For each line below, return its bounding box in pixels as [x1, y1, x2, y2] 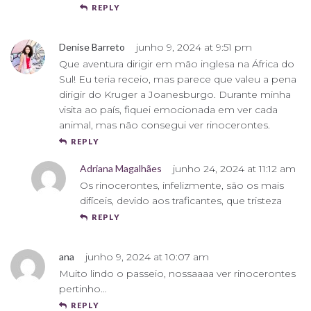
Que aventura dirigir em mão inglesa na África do [59, 57, 294, 70]
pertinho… [59, 282, 107, 295]
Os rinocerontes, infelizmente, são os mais [80, 178, 284, 192]
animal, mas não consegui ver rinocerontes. [59, 118, 270, 131]
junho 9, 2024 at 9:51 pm [136, 40, 252, 53]
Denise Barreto [59, 40, 125, 53]
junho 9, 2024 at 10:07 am [85, 250, 209, 263]
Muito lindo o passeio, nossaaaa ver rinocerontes [59, 267, 296, 280]
